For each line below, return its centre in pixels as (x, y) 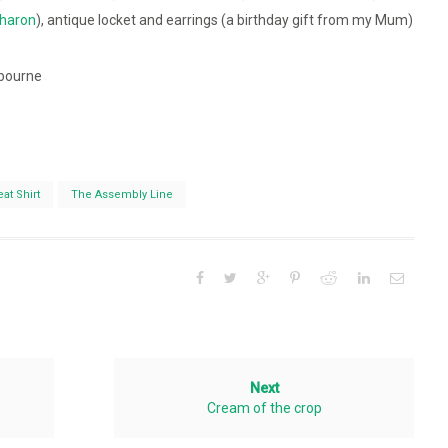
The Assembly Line (122, 194)
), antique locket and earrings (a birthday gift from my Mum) (224, 20)
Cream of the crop (264, 407)
